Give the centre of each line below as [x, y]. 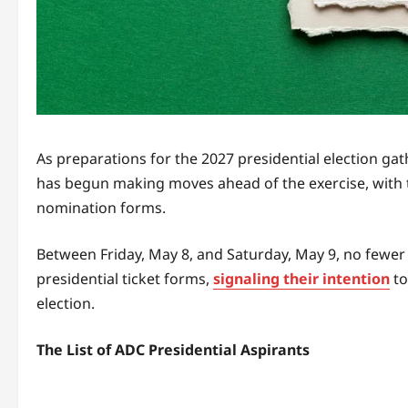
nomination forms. [101, 207]
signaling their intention [301, 278]
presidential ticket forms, [125, 278]
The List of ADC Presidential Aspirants [173, 349]
